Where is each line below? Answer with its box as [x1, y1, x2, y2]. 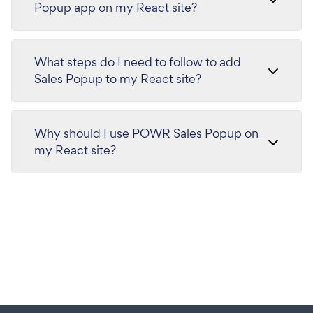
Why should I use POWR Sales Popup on [34, 125, 259, 141]
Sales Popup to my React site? [34, 71, 201, 87]
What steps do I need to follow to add [34, 54, 241, 70]
